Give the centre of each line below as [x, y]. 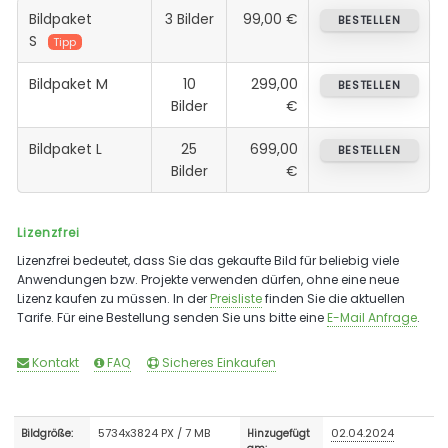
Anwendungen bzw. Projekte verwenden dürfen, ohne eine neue [208, 279]
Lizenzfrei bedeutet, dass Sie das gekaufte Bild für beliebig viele [208, 260]
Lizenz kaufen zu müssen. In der [114, 298]
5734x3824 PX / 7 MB [154, 432]
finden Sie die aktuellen [334, 298]
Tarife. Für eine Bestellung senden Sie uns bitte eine [172, 317]
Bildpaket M [68, 83]
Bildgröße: [47, 433]
